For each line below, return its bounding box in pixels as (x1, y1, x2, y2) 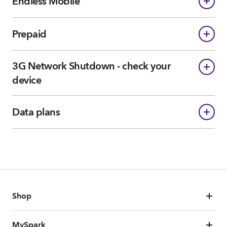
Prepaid (12, 28, 47, 40)
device (12, 74, 41, 86)
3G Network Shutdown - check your (12, 60, 170, 72)
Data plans (12, 106, 60, 118)
